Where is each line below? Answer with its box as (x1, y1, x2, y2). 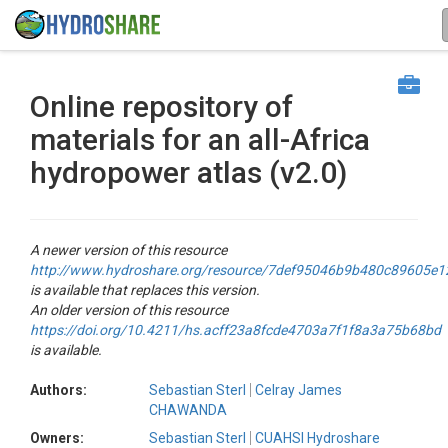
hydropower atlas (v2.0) (30, 155, 347, 190)
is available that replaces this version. (30, 282, 260, 298)
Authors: (30, 382, 87, 398)
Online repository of (30, 89, 293, 124)
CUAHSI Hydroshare (255, 430, 380, 446)
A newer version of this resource (30, 242, 227, 258)
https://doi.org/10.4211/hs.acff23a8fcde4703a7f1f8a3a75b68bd (30, 322, 441, 338)
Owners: (30, 430, 84, 446)
